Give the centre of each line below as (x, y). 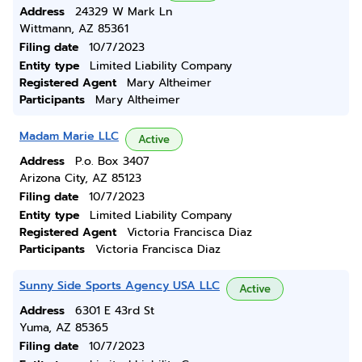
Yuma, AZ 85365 (64, 328)
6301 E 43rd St (115, 311)
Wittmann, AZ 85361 (74, 29)
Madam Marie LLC (69, 136)
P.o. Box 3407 (112, 161)
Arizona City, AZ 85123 (80, 178)
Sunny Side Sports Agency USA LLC (120, 286)
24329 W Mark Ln (124, 12)
